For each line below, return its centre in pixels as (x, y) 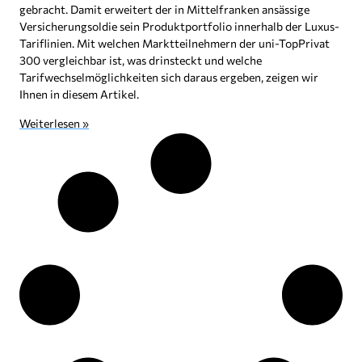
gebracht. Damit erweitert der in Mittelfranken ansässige (164, 9)
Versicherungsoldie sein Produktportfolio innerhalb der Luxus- (179, 26)
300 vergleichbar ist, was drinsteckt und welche (141, 60)
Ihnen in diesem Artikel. (79, 94)
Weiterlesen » (54, 123)
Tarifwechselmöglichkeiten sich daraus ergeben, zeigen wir (169, 77)
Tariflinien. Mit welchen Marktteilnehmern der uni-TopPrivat (175, 43)
